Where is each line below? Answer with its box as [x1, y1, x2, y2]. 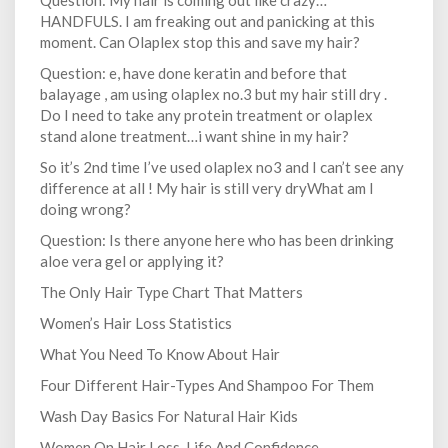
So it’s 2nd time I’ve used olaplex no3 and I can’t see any [40, 158, 404, 177]
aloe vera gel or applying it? [40, 252, 224, 271]
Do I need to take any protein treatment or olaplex [40, 106, 373, 125]
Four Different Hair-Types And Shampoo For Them [40, 376, 374, 395]
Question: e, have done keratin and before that [40, 64, 347, 83]
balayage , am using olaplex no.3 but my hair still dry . [40, 85, 387, 104]
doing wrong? [40, 200, 131, 219]
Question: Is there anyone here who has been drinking [40, 231, 394, 250]
